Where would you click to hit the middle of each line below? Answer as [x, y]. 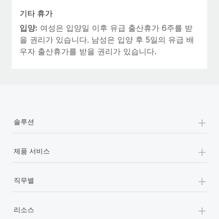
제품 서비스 [32, 151]
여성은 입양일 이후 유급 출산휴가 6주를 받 [115, 28]
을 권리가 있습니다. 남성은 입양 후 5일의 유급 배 [107, 39]
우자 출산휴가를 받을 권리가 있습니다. [88, 51]
